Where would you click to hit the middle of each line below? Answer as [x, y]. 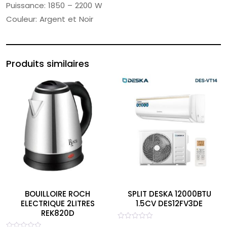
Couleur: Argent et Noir [50, 19]
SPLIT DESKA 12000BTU [169, 194]
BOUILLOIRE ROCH [58, 194]
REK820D [58, 213]
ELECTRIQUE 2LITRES [58, 204]
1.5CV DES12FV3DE [169, 204]
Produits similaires [48, 64]
